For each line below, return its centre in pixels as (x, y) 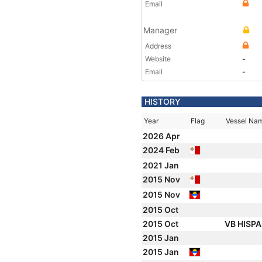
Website (158, 59)
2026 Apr (162, 136)
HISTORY (163, 101)
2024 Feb (162, 150)
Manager (160, 30)
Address (158, 46)
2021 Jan (162, 165)
